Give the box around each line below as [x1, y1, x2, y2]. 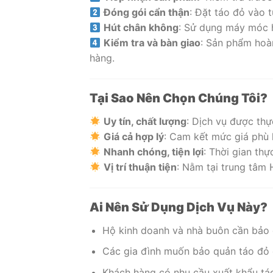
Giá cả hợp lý [104, 130, 165, 143]
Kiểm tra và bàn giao [104, 37, 201, 49]
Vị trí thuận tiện [104, 161, 177, 173]
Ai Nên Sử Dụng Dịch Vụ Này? [90, 199, 268, 214]
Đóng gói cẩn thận [104, 6, 190, 19]
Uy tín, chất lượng [104, 115, 187, 127]
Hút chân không [104, 21, 179, 34]
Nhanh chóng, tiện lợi [104, 146, 204, 158]
